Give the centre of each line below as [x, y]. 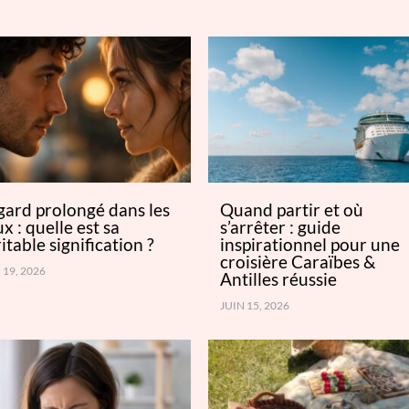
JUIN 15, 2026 [255, 305]
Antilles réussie [279, 278]
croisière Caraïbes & [298, 261]
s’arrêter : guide [281, 226]
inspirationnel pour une [310, 244]
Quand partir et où [292, 209]
